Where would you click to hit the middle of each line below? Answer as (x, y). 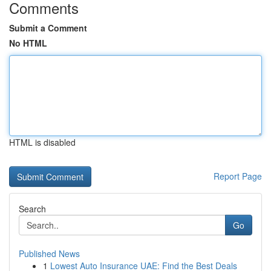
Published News (49, 253)
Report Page (238, 176)
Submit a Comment (48, 28)
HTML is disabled (42, 142)
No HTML (28, 43)
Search (32, 209)
